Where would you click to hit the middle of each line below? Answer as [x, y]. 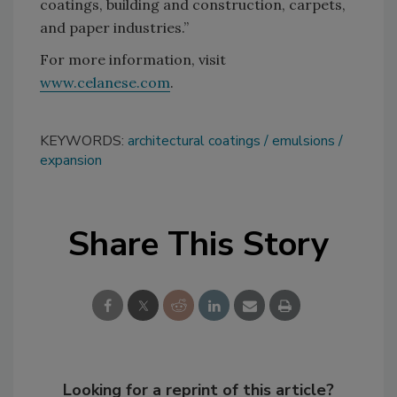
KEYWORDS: [84, 141]
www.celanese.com [105, 83]
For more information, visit [133, 60]
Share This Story [198, 245]
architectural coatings [194, 141]
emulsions [304, 141]
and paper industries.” [114, 28]
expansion [71, 161]
